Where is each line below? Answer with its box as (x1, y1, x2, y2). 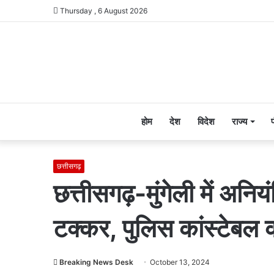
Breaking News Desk (59, 257, 133, 267)
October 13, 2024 (150, 257, 210, 267)
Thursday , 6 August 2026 (58, 6, 147, 15)
